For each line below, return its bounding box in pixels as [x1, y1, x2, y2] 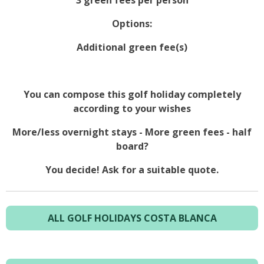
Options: [112, 17, 152, 31]
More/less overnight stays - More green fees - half [12, 126, 252, 139]
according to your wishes [73, 102, 191, 115]
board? [115, 140, 148, 153]
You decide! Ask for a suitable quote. [45, 163, 219, 177]
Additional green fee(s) [77, 41, 187, 54]
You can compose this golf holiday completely [23, 88, 241, 101]
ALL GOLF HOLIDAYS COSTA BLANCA [47, 211, 217, 225]
